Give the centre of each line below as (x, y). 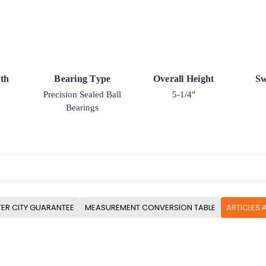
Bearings (83, 108)
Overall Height (183, 79)
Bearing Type (83, 79)
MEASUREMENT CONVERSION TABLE (150, 207)
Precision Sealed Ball (83, 95)
